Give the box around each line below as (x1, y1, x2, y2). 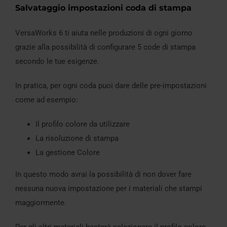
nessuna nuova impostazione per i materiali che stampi (15, 183, 202, 193)
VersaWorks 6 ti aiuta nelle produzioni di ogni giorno (15, 28, 193, 37)
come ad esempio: (15, 95, 78, 104)
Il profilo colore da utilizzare (35, 119, 130, 129)
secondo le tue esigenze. (15, 56, 99, 66)
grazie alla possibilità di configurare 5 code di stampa (15, 42, 196, 52)
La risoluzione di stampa (35, 133, 119, 143)
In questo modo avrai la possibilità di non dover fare (15, 169, 192, 179)
